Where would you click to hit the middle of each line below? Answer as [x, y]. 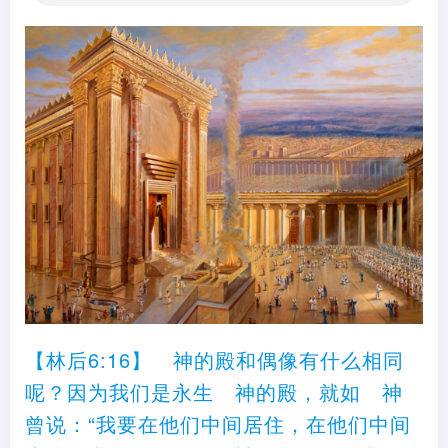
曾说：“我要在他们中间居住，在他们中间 [218, 424]
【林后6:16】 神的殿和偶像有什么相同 [214, 360]
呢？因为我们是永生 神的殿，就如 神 [214, 392]
